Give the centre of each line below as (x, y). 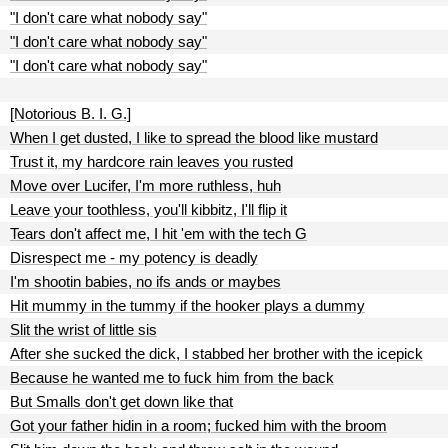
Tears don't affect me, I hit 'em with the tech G (158, 233)
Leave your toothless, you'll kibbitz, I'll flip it (148, 209)
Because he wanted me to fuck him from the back (172, 377)
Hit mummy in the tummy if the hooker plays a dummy (187, 305)
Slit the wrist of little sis (83, 329)
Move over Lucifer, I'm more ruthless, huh (145, 185)
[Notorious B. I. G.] (70, 113)
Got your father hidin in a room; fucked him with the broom (198, 425)
